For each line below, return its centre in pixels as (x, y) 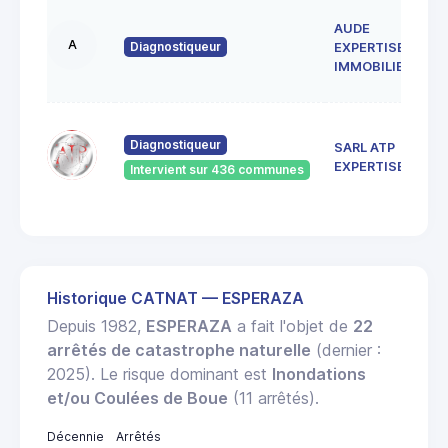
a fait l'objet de (292, 326)
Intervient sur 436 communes (217, 170)
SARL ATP (364, 148)
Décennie (75, 437)
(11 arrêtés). (273, 398)
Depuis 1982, (96, 326)
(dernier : (346, 350)
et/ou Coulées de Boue (137, 398)
